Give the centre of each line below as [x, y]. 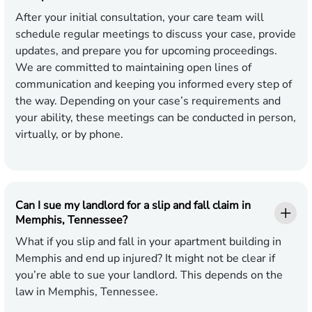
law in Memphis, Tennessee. [87, 292]
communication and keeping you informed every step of [154, 85]
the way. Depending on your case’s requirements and [148, 101]
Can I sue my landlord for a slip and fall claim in [133, 206]
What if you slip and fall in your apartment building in [148, 242]
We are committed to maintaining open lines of [133, 68]
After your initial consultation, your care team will [140, 18]
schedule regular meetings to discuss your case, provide [156, 34]
